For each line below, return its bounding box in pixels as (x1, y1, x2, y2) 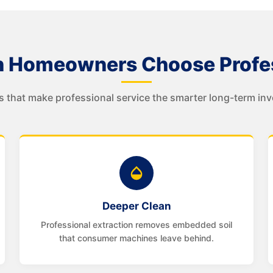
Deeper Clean (102, 200, 171, 212)
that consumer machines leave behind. (59, 233, 214, 243)
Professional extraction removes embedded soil (41, 219, 232, 230)
